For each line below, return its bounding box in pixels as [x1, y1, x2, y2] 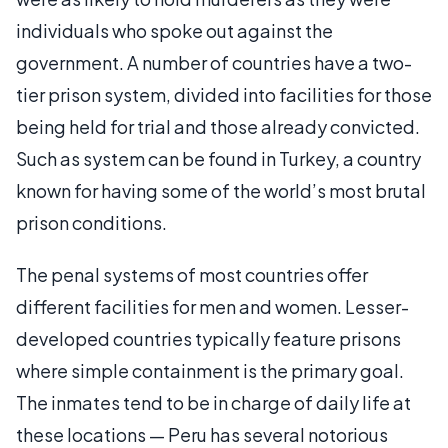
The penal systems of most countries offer [16, 262, 368, 286]
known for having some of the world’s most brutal [16, 178, 426, 202]
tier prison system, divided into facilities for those [16, 82, 432, 106]
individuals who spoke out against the [16, 18, 333, 42]
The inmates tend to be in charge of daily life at [16, 390, 411, 414]
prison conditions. [16, 210, 167, 234]
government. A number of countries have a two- [16, 50, 412, 74]
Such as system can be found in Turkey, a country [16, 146, 421, 170]
